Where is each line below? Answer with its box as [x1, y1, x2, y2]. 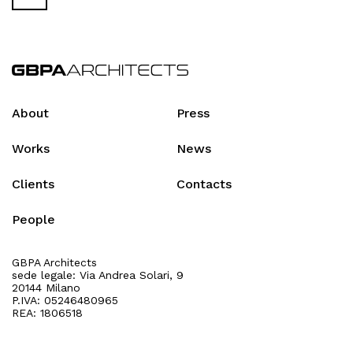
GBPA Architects [12, 255, 97, 269]
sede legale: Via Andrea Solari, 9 [12, 268, 184, 281]
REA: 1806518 [12, 306, 83, 319]
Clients [12, 176, 54, 191]
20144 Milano [12, 281, 80, 294]
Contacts [176, 176, 232, 191]
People [12, 211, 55, 227]
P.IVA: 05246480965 [12, 293, 118, 307]
